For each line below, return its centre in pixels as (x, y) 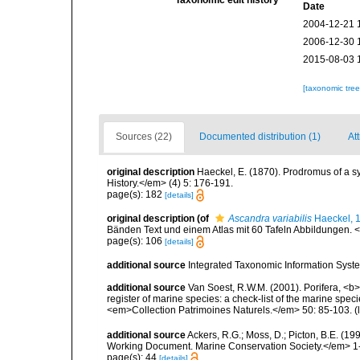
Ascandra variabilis (270, 218)
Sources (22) (144, 136)
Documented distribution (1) (260, 136)
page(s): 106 (136, 241)
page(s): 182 (136, 194)
